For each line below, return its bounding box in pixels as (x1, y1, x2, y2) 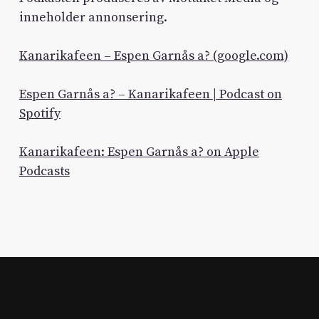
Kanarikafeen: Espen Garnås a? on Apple (19, 143, 259, 160)
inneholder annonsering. (19, 9, 167, 26)
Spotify (19, 105, 61, 122)
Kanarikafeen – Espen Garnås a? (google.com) (19, 47, 288, 64)
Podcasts (19, 162, 70, 179)
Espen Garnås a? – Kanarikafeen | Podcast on (19, 85, 282, 103)
